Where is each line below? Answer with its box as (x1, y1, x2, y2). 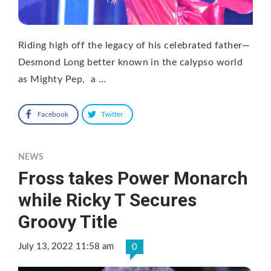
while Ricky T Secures (18, 189, 197, 211)
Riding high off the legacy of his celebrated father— (18, 41, 250, 51)
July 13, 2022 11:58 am (18, 242, 114, 252)
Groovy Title (18, 211, 117, 233)
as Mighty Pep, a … (18, 74, 106, 85)
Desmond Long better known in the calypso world (18, 57, 243, 68)
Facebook (38, 111, 68, 119)
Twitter (101, 111, 123, 119)
